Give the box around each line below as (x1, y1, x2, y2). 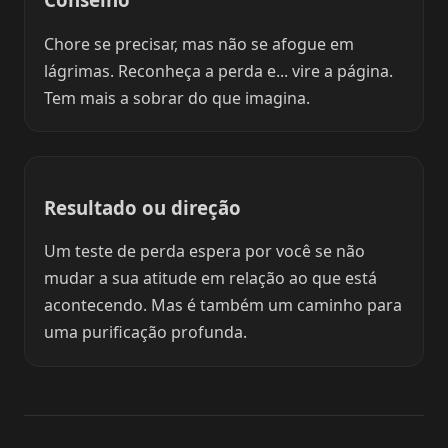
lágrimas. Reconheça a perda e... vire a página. (44, 59, 394, 82)
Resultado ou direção (44, 194, 242, 220)
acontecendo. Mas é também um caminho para (44, 294, 403, 317)
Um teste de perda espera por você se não (44, 240, 366, 263)
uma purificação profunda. (44, 321, 248, 344)
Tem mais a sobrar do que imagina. (44, 86, 311, 109)
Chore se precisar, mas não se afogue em (44, 32, 355, 55)
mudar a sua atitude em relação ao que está (44, 267, 378, 290)
